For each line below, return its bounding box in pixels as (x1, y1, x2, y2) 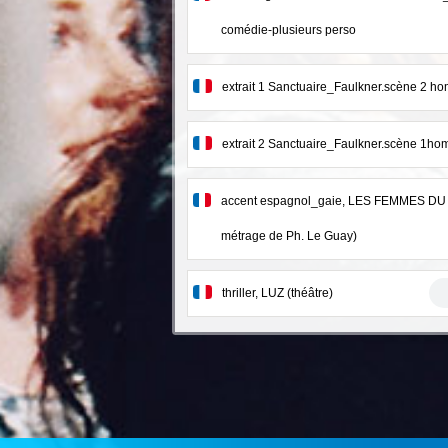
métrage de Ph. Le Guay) (221, 228, 357, 243)
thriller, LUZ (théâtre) (222, 285, 333, 300)
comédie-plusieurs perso (221, 22, 356, 37)
